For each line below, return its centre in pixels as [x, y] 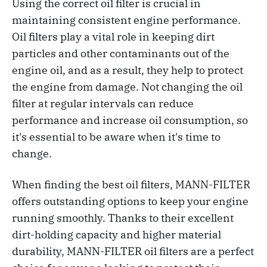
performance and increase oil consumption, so [130, 120]
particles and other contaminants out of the [121, 54]
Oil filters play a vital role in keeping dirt [113, 37]
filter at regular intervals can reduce [103, 104]
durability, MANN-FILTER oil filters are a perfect [133, 252]
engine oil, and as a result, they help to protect [128, 70]
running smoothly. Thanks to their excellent [123, 218]
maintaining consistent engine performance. [126, 20]
